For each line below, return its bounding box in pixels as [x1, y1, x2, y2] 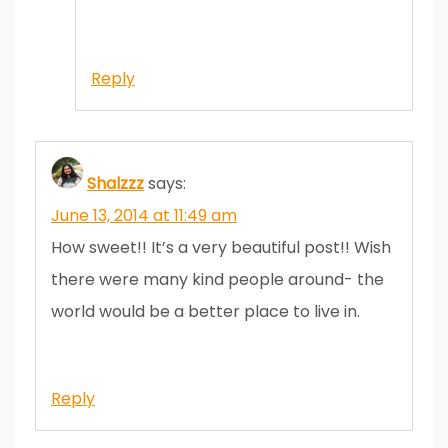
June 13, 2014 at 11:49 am [51, 203, 237, 227]
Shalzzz [87, 171, 144, 195]
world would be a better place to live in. [51, 299, 360, 323]
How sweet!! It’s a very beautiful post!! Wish [51, 235, 391, 259]
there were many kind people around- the [51, 267, 384, 291]
